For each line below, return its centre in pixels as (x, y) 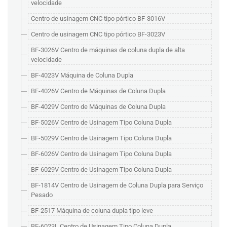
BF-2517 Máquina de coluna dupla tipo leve (92, 211)
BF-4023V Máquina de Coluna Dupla (82, 75)
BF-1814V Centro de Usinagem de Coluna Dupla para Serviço (117, 185)
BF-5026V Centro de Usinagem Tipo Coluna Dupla (101, 122)
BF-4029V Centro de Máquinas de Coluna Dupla (98, 107)
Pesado (42, 195)
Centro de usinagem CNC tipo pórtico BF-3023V (98, 34)
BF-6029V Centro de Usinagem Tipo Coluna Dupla (101, 169)
